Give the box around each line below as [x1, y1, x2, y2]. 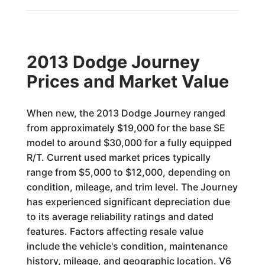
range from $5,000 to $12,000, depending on [26, 166, 231, 178]
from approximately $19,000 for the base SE [26, 121, 225, 134]
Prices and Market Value [26, 70, 229, 92]
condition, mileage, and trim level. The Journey [26, 180, 238, 193]
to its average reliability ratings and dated [26, 210, 214, 222]
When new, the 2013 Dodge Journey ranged [26, 106, 225, 119]
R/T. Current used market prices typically [26, 151, 211, 163]
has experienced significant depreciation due [26, 195, 230, 208]
